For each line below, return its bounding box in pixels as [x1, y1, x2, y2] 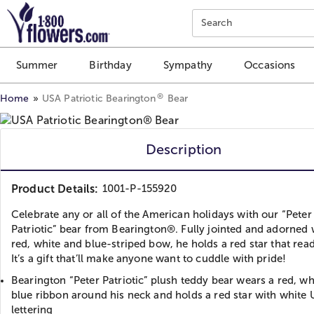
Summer [15, 59, 58, 71]
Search [200, 18, 233, 28]
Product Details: [11, 182, 99, 195]
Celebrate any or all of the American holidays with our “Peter [11, 208, 312, 220]
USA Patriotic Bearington [41, 93, 156, 104]
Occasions [244, 59, 296, 71]
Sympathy [163, 59, 213, 71]
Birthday [89, 59, 132, 71]
